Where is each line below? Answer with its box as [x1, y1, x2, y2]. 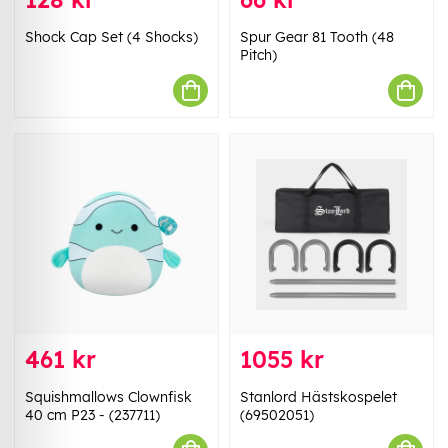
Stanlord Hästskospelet [240, 388, 397, 407]
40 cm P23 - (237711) [25, 406, 160, 425]
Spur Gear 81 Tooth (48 [240, 28, 394, 47]
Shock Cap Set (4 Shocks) [25, 28, 198, 47]
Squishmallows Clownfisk [25, 388, 192, 407]
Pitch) [240, 46, 277, 65]
